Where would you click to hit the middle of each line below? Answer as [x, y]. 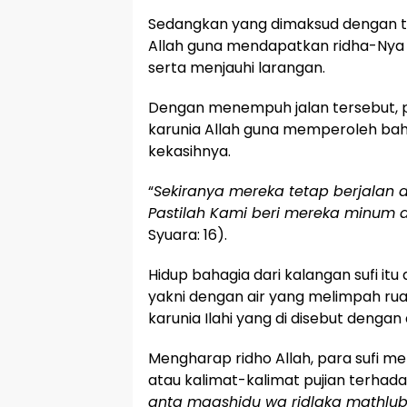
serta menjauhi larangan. [237, 68]
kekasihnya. [189, 151]
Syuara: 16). [188, 235]
